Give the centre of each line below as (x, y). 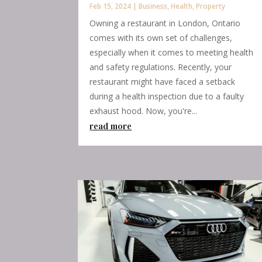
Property (211, 6)
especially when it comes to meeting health (172, 53)
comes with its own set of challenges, (161, 38)
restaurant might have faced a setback (163, 82)
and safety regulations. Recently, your (161, 67)
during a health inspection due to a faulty (167, 96)
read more (111, 126)
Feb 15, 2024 (111, 6)
